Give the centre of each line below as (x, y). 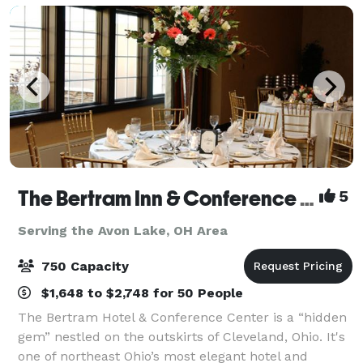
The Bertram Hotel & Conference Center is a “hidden (182, 317)
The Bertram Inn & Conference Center (307, 198)
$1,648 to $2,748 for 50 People (140, 293)
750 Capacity (83, 266)
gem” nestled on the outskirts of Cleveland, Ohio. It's (181, 336)
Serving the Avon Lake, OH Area (123, 230)
